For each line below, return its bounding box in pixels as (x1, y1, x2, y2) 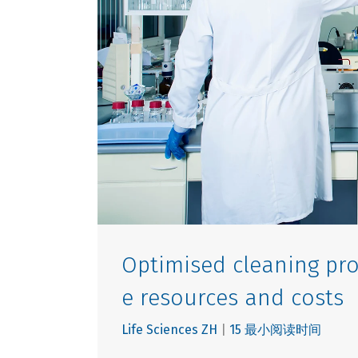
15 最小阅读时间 (229, 322, 321, 338)
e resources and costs (121, 284, 344, 312)
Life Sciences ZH (121, 322, 217, 338)
